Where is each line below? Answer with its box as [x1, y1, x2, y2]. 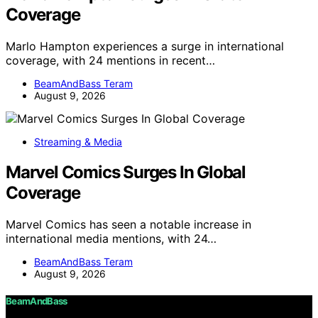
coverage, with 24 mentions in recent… [6, 53, 215, 67]
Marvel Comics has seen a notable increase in [6, 216, 251, 231]
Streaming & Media [34, 135, 122, 148]
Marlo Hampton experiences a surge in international [6, 38, 284, 53]
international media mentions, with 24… [6, 231, 216, 246]
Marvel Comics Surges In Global [6, 161, 246, 182]
